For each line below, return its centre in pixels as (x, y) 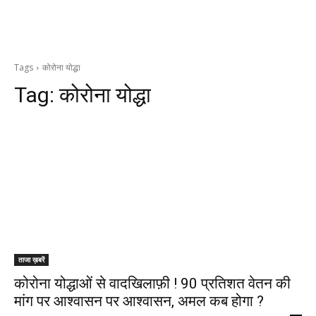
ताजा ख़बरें (31, 260)
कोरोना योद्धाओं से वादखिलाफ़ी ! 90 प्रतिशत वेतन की (152, 284)
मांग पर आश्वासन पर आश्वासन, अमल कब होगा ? (139, 301)
